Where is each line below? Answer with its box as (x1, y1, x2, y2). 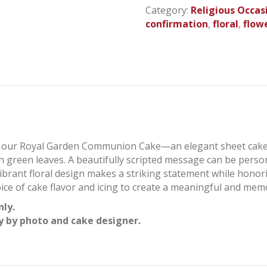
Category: (145, 4, 191, 17)
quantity (145, 25, 187, 38)
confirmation (145, 17, 209, 30)
